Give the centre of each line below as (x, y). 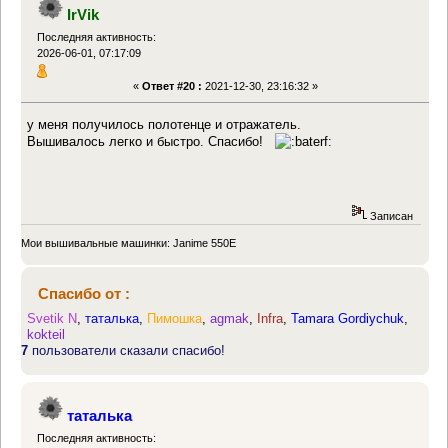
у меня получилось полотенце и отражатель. (164, 124)
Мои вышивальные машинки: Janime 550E (128, 242)
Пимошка (175, 319)
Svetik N (52, 319)
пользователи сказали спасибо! (126, 351)
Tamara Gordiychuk (348, 319)
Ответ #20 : (171, 86)
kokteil (46, 335)
